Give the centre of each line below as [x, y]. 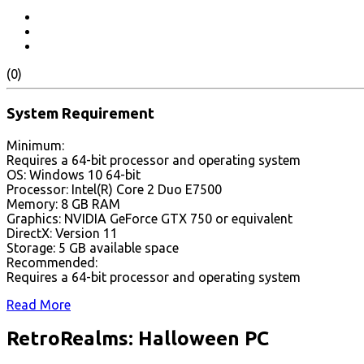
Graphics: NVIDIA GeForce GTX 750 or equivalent [149, 218]
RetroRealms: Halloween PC [138, 339]
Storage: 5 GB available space [93, 247]
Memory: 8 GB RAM [63, 204]
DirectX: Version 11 [62, 233]
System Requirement [80, 113]
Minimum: [35, 145]
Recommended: [52, 262]
